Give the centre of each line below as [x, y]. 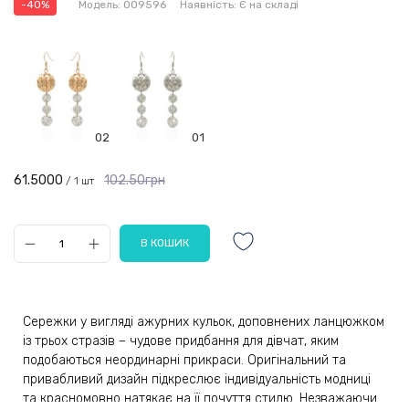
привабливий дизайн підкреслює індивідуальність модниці [197, 379]
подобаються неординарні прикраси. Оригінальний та [184, 360]
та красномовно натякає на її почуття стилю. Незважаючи [200, 398]
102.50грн [135, 180]
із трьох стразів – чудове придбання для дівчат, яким [181, 341]
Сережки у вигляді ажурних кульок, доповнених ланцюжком [204, 321]
